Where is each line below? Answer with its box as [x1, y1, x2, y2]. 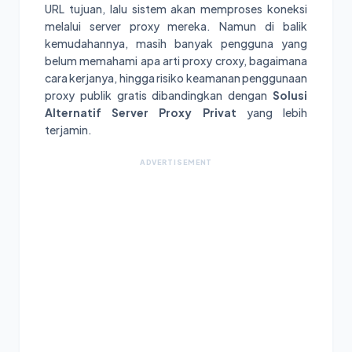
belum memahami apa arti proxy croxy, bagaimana [45, 53, 307, 68]
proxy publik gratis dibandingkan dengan [45, 87, 273, 102]
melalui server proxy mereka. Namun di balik [45, 18, 307, 33]
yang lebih [236, 104, 308, 119]
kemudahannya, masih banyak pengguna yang [45, 35, 307, 50]
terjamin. [45, 122, 92, 137]
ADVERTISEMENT [139, 157, 213, 167]
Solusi [273, 87, 307, 102]
